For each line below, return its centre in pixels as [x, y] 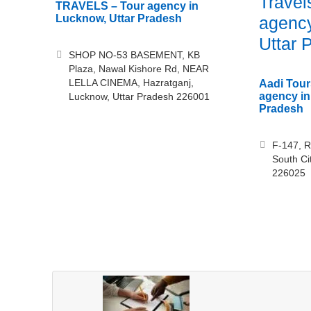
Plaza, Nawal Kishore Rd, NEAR [139, 69]
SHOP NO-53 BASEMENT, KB [134, 55]
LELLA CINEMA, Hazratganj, [131, 83]
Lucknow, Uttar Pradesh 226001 [139, 96]
